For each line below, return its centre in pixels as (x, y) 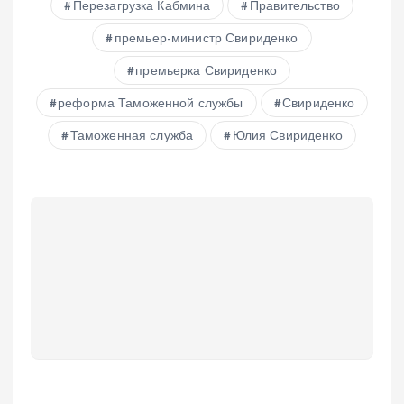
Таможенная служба (132, 136)
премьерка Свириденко (207, 71)
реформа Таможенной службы (151, 104)
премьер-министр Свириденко (206, 39)
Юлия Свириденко (287, 136)
